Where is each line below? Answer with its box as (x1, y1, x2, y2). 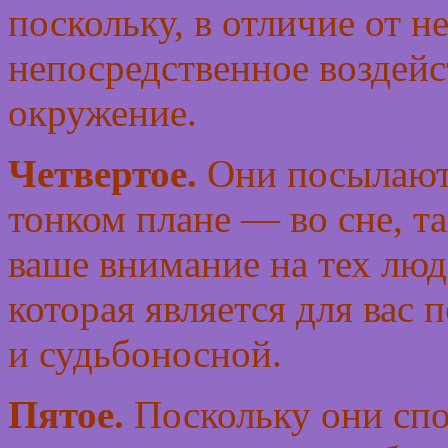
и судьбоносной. (8, 332, 282, 376)
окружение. (8, 91, 197, 135)
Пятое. (8, 393, 134, 437)
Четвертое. (8, 152, 207, 196)
